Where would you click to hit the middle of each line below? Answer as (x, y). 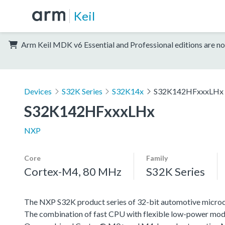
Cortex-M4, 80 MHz (73, 171)
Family (157, 158)
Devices (38, 91)
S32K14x (128, 91)
